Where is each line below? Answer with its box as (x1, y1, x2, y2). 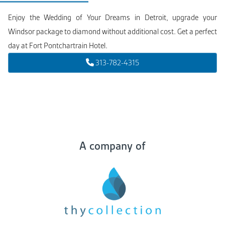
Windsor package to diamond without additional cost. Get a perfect (8, 26, 217, 37)
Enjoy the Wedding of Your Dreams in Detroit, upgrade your (8, 12, 217, 23)
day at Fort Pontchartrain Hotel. (8, 40, 107, 51)
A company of (79, 138, 146, 153)
